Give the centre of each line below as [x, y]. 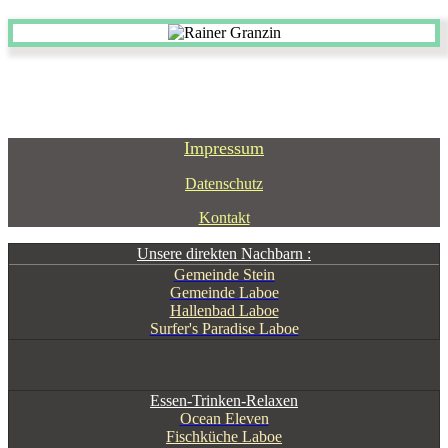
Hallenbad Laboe [224, 311]
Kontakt [224, 218]
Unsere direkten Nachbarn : [224, 254]
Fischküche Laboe [224, 437]
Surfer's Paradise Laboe [224, 329]
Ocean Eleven [224, 419]
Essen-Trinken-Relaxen [224, 401]
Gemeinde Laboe [224, 293]
